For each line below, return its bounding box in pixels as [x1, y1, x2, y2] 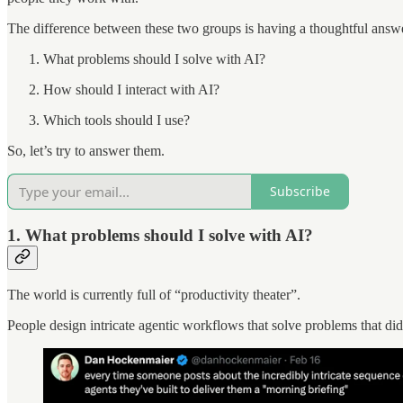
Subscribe [270, 183, 330, 201]
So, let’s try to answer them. [7, 142, 165, 158]
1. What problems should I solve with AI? [7, 226, 313, 246]
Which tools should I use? [43, 112, 190, 128]
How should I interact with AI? [43, 81, 219, 97]
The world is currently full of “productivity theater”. [7, 286, 300, 302]
